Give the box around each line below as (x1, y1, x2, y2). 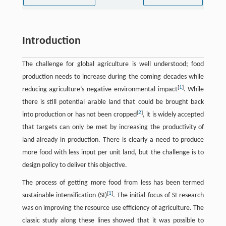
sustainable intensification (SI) (22, 192, 107, 200)
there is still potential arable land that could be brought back (22, 98, 204, 106)
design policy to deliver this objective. (22, 161, 127, 169)
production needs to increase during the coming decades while (22, 73, 204, 81)
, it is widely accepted (142, 111, 204, 119)
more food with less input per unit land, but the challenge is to (22, 149, 204, 157)
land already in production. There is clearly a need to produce (22, 136, 204, 144)
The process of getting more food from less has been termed (22, 179, 204, 187)
